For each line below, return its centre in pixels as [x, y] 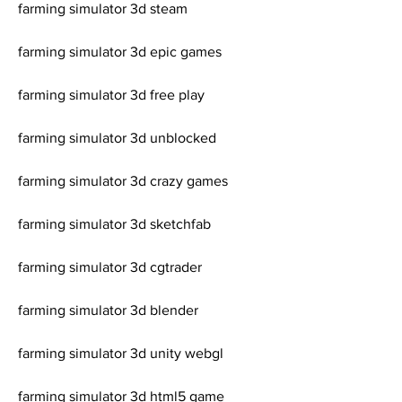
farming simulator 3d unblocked [117, 138]
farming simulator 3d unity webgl [121, 353]
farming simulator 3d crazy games [123, 181]
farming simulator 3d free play [111, 95]
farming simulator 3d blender [108, 310]
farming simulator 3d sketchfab [114, 224]
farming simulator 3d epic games [120, 52]
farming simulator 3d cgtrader [110, 267]
